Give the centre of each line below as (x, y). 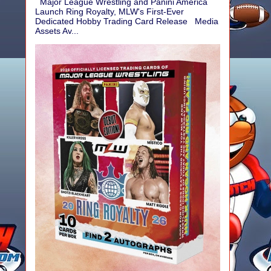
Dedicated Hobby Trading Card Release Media (127, 21)
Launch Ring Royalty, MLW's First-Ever (109, 11)
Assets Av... (57, 31)
